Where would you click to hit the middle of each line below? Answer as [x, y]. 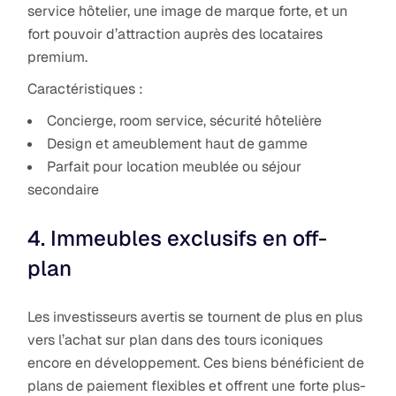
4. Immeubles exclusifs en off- [178, 238]
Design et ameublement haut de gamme [178, 143]
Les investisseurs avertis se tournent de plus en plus [195, 316]
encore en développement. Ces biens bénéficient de [196, 362]
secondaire [64, 189]
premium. [58, 57]
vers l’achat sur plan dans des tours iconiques [175, 339]
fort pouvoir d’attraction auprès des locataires [175, 34]
